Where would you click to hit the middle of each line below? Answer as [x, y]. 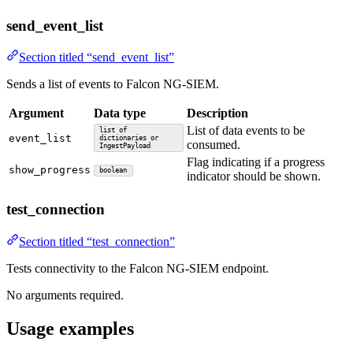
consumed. [214, 145]
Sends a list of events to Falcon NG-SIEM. [113, 84]
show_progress [50, 170]
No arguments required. [65, 295]
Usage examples [70, 328]
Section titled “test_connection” [97, 241]
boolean [113, 171]
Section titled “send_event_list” [97, 58]
